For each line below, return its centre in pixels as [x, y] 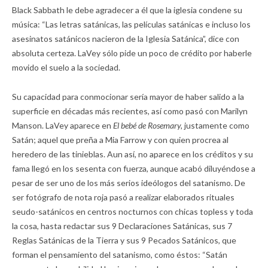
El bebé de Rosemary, [148, 125]
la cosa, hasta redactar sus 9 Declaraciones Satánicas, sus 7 [122, 226]
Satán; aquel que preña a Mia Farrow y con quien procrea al [120, 139]
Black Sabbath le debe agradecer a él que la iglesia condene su [127, 10]
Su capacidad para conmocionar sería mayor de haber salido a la [128, 96]
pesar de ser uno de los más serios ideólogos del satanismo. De [129, 182]
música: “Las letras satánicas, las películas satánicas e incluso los [131, 24]
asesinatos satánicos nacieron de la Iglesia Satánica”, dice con [126, 38]
